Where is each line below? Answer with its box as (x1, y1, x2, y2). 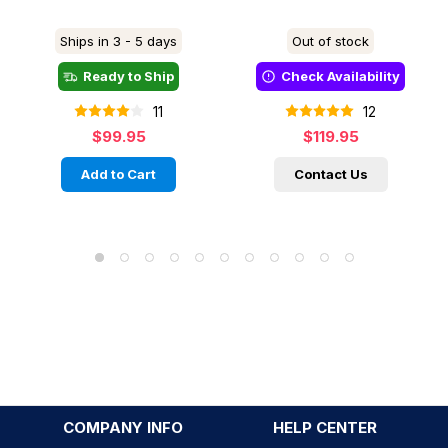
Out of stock (292, 32, 369, 49)
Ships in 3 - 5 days (60, 32, 177, 49)
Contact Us (293, 165, 368, 182)
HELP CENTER (272, 418, 377, 438)
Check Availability (281, 67, 400, 84)
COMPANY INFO (63, 418, 184, 438)
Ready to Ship (83, 67, 174, 84)
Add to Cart (81, 165, 156, 182)
